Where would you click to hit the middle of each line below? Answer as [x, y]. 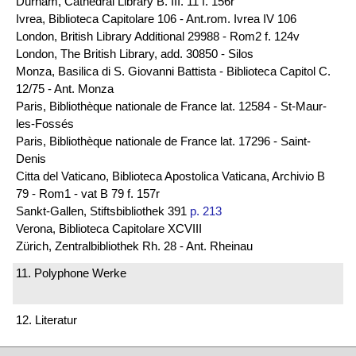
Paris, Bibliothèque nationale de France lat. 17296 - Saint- [163, 141]
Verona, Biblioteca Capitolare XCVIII [109, 229]
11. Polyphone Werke [71, 273]
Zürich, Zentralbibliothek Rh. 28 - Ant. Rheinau [134, 246]
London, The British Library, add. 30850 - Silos [135, 54]
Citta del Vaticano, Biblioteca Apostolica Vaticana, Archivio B [170, 176]
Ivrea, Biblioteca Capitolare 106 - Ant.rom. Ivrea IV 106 [156, 19]
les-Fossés [45, 124]
